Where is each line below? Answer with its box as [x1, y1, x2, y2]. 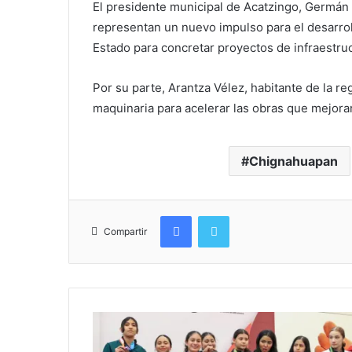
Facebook [191, 208, 239, 222]
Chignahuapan [249, 152, 338, 169]
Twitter [229, 208, 263, 222]
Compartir [104, 225, 147, 237]
